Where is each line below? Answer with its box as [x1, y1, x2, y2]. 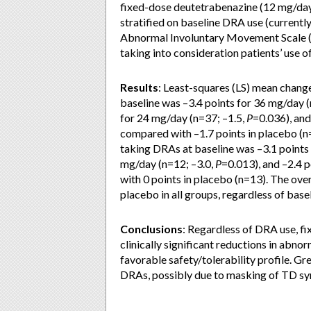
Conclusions [120, 222, 183, 235]
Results [120, 81, 158, 94]
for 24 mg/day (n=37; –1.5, [120, 111, 246, 124]
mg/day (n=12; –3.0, [120, 157, 215, 170]
